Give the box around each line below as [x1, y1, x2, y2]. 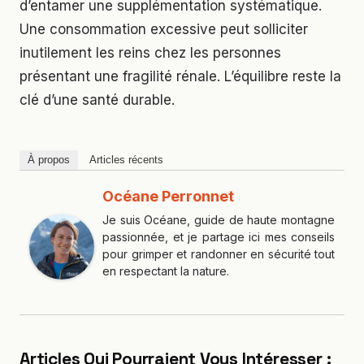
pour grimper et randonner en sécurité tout [102, 246, 335, 261]
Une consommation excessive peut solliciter [19, 20, 308, 37]
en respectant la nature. [102, 263, 229, 278]
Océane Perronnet [102, 187, 234, 205]
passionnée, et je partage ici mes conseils [102, 229, 335, 244]
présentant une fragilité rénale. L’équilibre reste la [19, 67, 341, 84]
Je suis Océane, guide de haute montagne [102, 212, 335, 227]
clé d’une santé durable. [19, 91, 175, 108]
